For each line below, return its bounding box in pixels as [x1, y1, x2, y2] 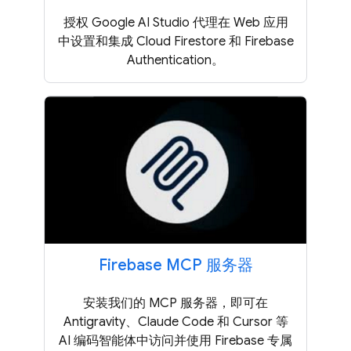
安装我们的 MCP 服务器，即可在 [83, 295, 268, 311]
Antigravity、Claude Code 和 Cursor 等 [63, 313, 288, 330]
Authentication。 [127, 52, 224, 68]
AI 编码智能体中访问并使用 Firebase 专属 [59, 332, 292, 349]
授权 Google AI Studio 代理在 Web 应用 [63, 14, 288, 31]
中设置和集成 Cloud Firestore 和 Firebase [57, 33, 294, 49]
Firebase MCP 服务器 [98, 255, 253, 275]
